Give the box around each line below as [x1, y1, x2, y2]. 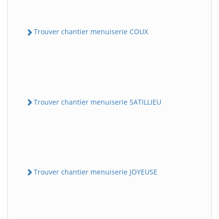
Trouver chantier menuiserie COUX [34, 27, 148, 37]
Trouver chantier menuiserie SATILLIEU [34, 97, 161, 107]
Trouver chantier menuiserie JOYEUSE [34, 167, 157, 176]
